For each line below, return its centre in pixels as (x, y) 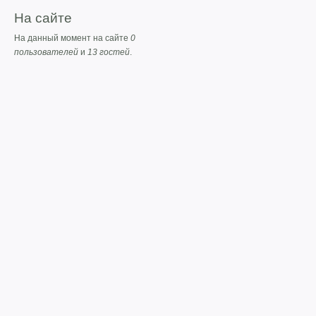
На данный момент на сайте (72, 38)
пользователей (46, 53)
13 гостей (109, 53)
